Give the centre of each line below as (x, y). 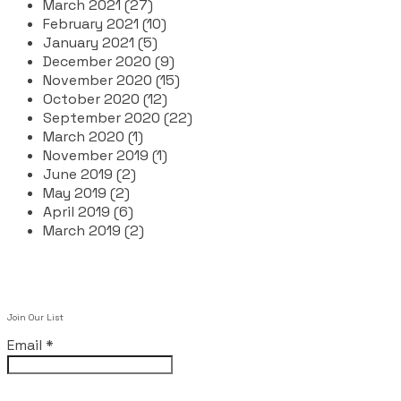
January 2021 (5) (100, 42)
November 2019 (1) (105, 155)
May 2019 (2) (86, 192)
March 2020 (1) (93, 136)
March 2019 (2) (94, 230)
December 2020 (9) (109, 61)
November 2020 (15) (111, 80)
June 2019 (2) (90, 174)
